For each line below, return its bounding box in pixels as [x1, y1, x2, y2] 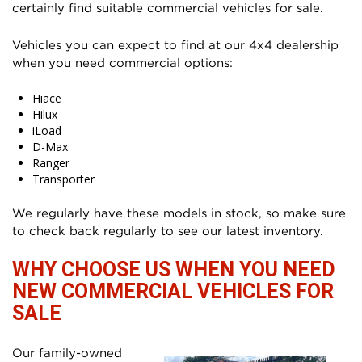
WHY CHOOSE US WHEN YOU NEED [12, 257, 335, 281]
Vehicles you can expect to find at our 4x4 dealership [12, 37, 339, 51]
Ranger [32, 154, 69, 170]
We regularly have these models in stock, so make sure [12, 205, 346, 219]
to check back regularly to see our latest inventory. [12, 223, 323, 237]
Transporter [32, 170, 95, 187]
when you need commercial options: [12, 55, 233, 69]
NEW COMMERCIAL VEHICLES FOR [12, 279, 334, 303]
